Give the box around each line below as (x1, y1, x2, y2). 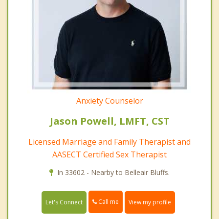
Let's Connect (45, 197, 83, 206)
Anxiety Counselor (76, 95, 143, 107)
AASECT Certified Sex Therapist (52, 149, 167, 160)
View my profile (129, 197, 171, 206)
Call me (97, 197, 119, 206)
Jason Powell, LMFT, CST (49, 114, 170, 128)
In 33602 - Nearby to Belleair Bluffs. (57, 168, 170, 177)
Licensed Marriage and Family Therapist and (28, 136, 191, 148)
